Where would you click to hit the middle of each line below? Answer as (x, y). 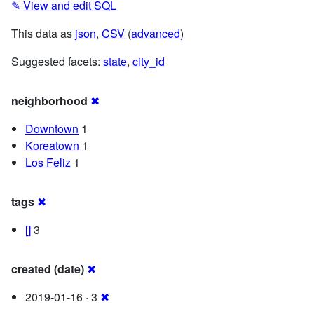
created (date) (48, 268)
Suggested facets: (57, 61)
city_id (149, 61)
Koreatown (52, 145)
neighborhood (49, 100)
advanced (156, 33)
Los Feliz (48, 162)
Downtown (52, 128)
